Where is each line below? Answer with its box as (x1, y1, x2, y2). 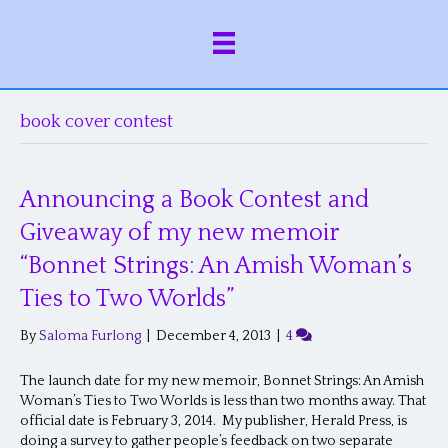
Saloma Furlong (39, 328, 141, 345)
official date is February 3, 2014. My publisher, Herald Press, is (20, 413, 407, 430)
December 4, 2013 (156, 328, 271, 345)
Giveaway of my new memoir (20, 220, 338, 247)
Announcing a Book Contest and (20, 187, 369, 214)
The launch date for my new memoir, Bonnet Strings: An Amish (20, 373, 424, 390)
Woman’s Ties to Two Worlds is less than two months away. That (20, 393, 426, 410)
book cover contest (20, 112, 173, 133)
